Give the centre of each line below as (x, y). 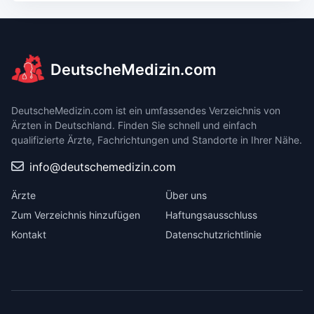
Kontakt (29, 234)
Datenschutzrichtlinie (213, 234)
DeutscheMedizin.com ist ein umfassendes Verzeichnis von (146, 110)
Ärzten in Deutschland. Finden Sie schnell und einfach (134, 125)
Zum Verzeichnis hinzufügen (76, 215)
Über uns (186, 195)
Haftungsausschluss (211, 215)
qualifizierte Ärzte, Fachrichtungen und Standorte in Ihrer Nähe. (157, 140)
